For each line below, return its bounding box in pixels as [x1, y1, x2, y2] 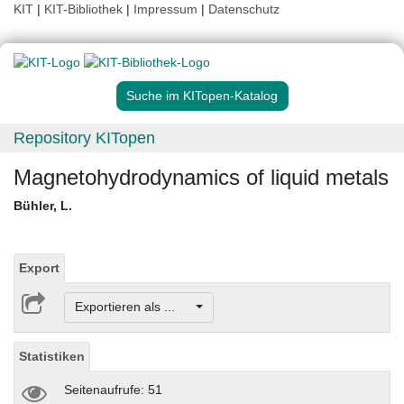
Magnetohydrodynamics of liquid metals [14, 165, 389, 190]
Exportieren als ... [74, 299, 193, 315]
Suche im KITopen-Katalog [126, 88, 278, 104]
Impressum [133, 2, 197, 16]
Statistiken [19, 348, 85, 363]
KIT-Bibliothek [44, 2, 126, 16]
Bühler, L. [14, 198, 72, 214]
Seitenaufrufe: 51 [64, 381, 162, 397]
